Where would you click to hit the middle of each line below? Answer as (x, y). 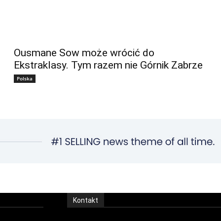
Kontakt (86, 200)
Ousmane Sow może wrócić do (84, 53)
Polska (25, 78)
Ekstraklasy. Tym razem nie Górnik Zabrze (108, 65)
